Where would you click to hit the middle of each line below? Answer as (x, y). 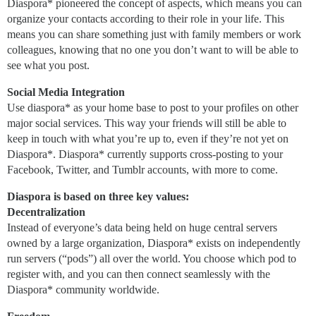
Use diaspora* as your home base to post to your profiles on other (153, 108)
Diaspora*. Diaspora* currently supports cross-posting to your (145, 154)
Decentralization (46, 212)
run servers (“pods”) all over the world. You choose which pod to (152, 259)
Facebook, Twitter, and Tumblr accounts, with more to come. (142, 170)
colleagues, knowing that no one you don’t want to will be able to (153, 50)
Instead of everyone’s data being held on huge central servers (142, 228)
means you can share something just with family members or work (154, 35)
